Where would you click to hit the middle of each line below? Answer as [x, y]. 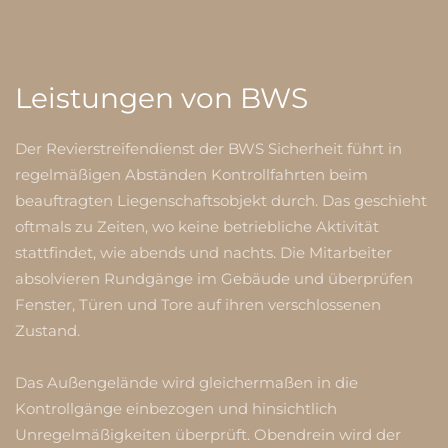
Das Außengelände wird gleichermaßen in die [186, 382]
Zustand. [47, 330]
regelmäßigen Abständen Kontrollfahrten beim [191, 174]
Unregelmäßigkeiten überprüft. [134, 434]
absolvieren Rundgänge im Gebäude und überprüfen [214, 278]
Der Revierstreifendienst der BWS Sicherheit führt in [208, 148]
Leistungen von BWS [161, 98]
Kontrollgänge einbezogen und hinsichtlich [176, 408]
